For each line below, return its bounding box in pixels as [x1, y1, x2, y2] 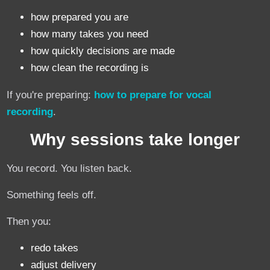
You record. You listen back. [7, 162, 133, 174]
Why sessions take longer [30, 130, 240, 149]
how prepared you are [31, 11, 129, 24]
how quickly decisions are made [31, 45, 175, 57]
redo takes [31, 242, 79, 254]
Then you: [7, 215, 52, 227]
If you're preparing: [7, 89, 95, 101]
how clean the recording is [31, 62, 149, 74]
